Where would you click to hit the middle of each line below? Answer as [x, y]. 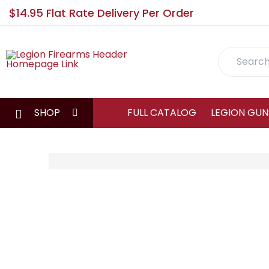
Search [235, 69]
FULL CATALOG [162, 113]
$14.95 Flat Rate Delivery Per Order [101, 13]
